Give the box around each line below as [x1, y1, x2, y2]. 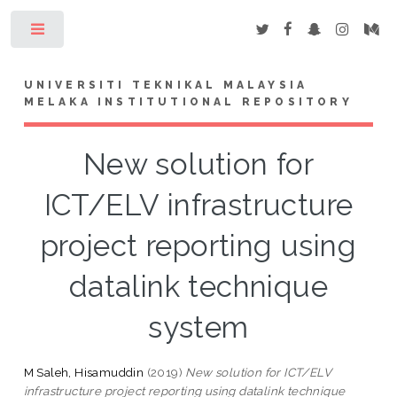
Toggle [77, 27, 112, 39]
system [148, 309, 249, 345]
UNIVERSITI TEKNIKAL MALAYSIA [23, 78, 308, 91]
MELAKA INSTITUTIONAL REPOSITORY [23, 95, 353, 108]
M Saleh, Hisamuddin [23, 364, 144, 379]
